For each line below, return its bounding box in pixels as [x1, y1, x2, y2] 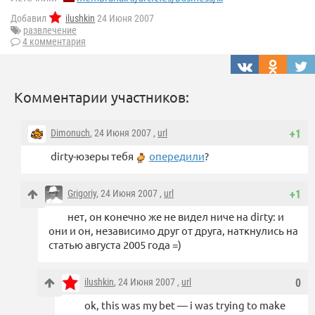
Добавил [11, 13, 49, 25]
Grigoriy [67, 188, 96, 200]
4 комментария [22, 36, 86, 48]
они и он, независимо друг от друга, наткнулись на [49, 224, 298, 238]
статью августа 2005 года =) [49, 238, 181, 252]
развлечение [23, 25, 77, 37]
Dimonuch [51, 127, 90, 139]
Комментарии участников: [14, 88, 189, 106]
